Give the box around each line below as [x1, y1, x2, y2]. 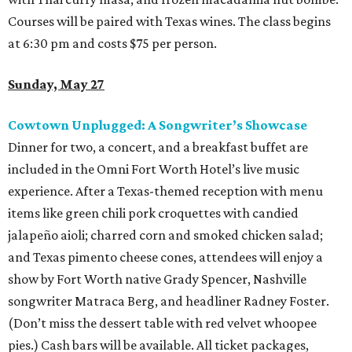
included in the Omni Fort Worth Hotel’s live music [8, 161, 299, 177]
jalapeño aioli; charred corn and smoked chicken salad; [8, 227, 323, 243]
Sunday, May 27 [8, 76, 104, 92]
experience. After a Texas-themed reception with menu [8, 183, 323, 199]
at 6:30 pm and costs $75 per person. [8, 35, 217, 51]
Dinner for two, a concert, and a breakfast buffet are [8, 139, 308, 155]
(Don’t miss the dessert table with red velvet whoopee [8, 315, 317, 331]
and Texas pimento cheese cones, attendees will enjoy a [8, 249, 323, 265]
